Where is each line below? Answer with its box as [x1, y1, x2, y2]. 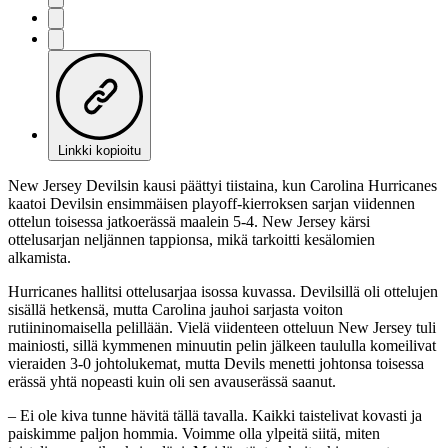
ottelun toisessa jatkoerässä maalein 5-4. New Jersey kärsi [8, 212, 370, 230]
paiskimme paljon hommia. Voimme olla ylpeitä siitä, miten [8, 424, 380, 442]
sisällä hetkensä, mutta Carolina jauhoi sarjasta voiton [8, 300, 343, 318]
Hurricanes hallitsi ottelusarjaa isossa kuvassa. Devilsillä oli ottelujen [8, 282, 438, 300]
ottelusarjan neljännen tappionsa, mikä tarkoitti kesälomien [8, 230, 375, 248]
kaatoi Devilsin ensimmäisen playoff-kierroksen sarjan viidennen [8, 194, 415, 212]
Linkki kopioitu [58, 142, 141, 158]
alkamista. [8, 248, 71, 266]
